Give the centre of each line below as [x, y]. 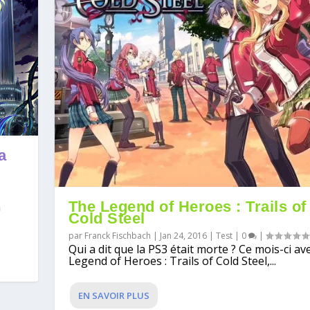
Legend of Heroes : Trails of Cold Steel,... [172, 261]
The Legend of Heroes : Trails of [187, 207]
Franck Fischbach [117, 236]
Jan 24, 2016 [183, 236]
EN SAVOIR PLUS [113, 296]
